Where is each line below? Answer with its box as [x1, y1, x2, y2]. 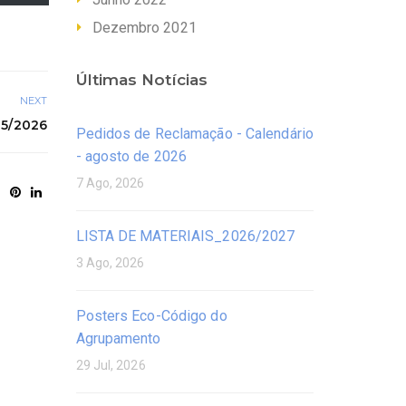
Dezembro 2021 [92, 19, 197, 37]
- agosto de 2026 [75, 148, 188, 166]
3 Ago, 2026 [75, 256, 145, 271]
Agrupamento [75, 330, 161, 348]
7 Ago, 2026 [75, 176, 145, 191]
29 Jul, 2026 [75, 358, 146, 373]
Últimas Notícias [75, 71, 208, 90]
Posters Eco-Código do [75, 307, 227, 325]
